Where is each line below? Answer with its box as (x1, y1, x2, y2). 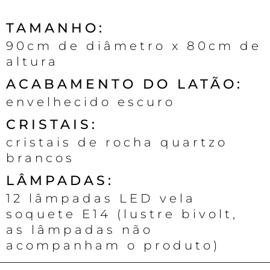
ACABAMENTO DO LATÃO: (6, 76, 243, 93)
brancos (6, 151, 75, 166)
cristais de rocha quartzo (6, 135, 228, 150)
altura (6, 54, 58, 69)
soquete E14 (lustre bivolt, (6, 207, 238, 222)
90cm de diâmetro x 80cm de (6, 39, 262, 54)
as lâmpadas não (6, 222, 153, 237)
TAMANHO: (6, 20, 105, 37)
